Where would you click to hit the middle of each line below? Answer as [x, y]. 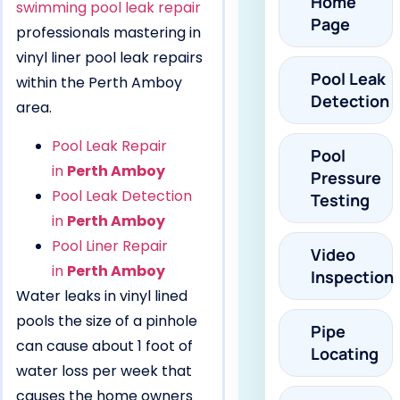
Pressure [346, 178]
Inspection [352, 277]
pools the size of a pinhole [107, 321]
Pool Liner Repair [110, 246]
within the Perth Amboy [99, 83]
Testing [340, 200]
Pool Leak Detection [122, 196]
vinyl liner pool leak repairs [109, 58]
